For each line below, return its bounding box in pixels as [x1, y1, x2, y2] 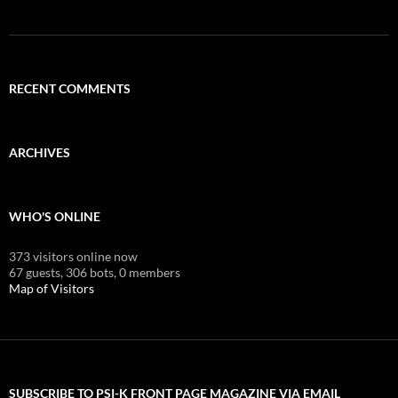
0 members [119, 264, 180, 280]
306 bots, [66, 264, 116, 280]
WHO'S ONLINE [9, 208, 100, 224]
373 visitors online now [9, 248, 138, 264]
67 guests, [9, 264, 63, 280]
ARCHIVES [9, 144, 70, 160]
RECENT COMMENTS [9, 80, 131, 96]
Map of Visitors [9, 280, 94, 296]
